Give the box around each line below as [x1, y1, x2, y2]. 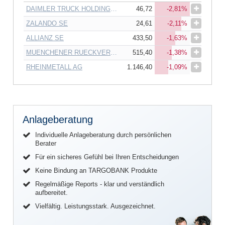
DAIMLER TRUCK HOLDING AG [110, 5, 117, 13]
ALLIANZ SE [26, 34, 64, 42]
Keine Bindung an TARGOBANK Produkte [35, 166, 157, 174]
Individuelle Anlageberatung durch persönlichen [35, 131, 171, 139]
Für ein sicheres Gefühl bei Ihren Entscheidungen [35, 153, 179, 161]
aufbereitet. [35, 188, 68, 196]
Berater [35, 139, 56, 147]
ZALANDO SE [26, 19, 68, 27]
